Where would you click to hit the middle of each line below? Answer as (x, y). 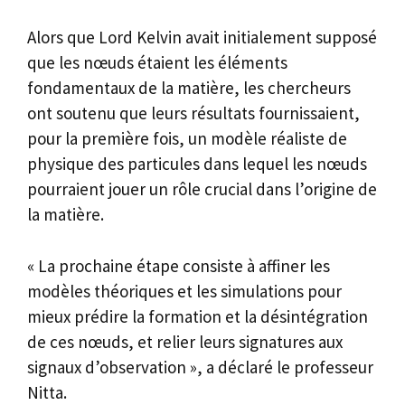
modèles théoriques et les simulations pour (184, 291)
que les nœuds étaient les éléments (157, 63)
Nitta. (47, 392)
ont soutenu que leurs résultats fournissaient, (193, 113)
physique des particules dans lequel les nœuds (197, 164)
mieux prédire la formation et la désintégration (198, 316)
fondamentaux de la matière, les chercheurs (189, 88)
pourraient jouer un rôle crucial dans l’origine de (202, 189)
